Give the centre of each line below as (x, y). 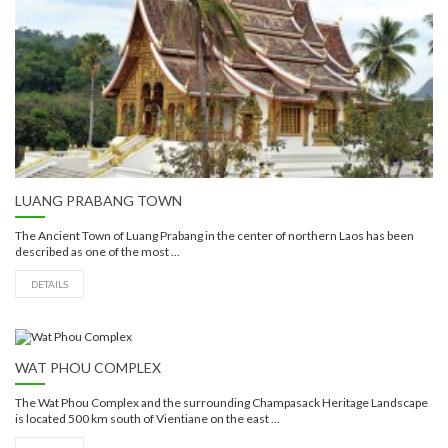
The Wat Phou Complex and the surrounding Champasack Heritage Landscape (221, 402)
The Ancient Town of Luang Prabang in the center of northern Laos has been (214, 235)
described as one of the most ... (97, 251)
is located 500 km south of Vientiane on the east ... (147, 418)
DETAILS (49, 283)
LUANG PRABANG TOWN (98, 200)
